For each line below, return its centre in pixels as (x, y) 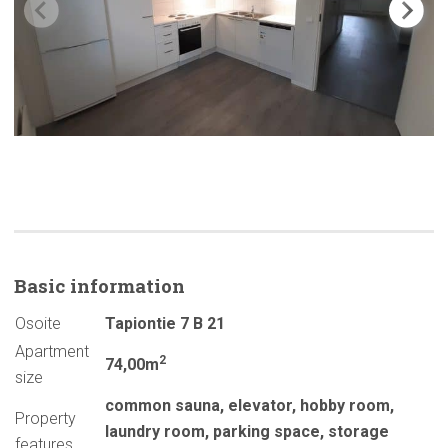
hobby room (345, 406)
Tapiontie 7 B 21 (165, 324)
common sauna (162, 406)
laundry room (155, 432)
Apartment (52, 352)
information (127, 286)
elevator (260, 406)
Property (45, 419)
